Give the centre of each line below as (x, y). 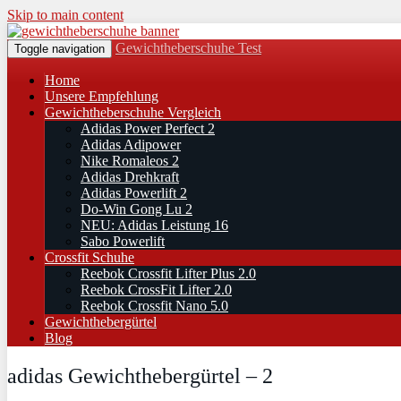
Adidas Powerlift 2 (134, 193)
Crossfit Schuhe (90, 257)
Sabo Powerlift (123, 241)
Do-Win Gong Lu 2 (137, 209)
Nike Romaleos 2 (130, 161)
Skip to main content (65, 15)
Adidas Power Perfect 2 (148, 128)
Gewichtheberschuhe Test (188, 48)
